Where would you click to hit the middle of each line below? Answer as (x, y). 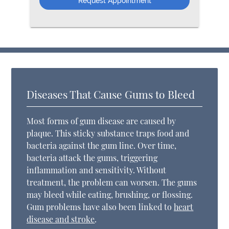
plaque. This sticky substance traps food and (108, 133)
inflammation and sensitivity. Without (97, 170)
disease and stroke (61, 219)
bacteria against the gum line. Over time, (102, 145)
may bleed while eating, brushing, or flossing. (110, 194)
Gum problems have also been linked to (100, 207)
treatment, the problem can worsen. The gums (112, 182)
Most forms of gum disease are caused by (101, 121)
